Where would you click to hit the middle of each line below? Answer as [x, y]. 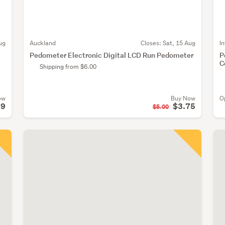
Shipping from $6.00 [68, 67]
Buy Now [183, 98]
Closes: [151, 43]
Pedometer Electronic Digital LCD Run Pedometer [111, 55]
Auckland [42, 43]
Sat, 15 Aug [179, 43]
